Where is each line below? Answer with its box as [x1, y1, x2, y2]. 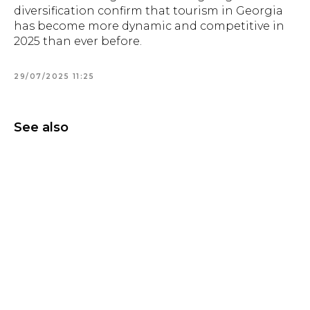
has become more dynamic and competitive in [14, 19, 284, 33]
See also [14, 119, 69, 135]
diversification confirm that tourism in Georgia [14, 3, 283, 17]
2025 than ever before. [14, 34, 142, 48]
